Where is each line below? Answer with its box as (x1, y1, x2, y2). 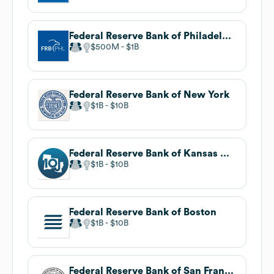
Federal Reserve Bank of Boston (68, 207, 217, 217)
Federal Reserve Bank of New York (68, 89, 229, 100)
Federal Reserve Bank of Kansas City (220, 148, 229, 158)
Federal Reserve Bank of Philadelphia (222, 31, 231, 41)
